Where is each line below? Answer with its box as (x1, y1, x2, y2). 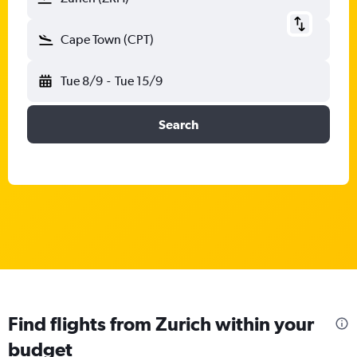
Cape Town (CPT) (61, 32, 154, 47)
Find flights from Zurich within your (8, 312, 314, 335)
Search (159, 117, 198, 131)
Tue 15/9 (114, 73, 163, 88)
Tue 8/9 (61, 73, 103, 88)
